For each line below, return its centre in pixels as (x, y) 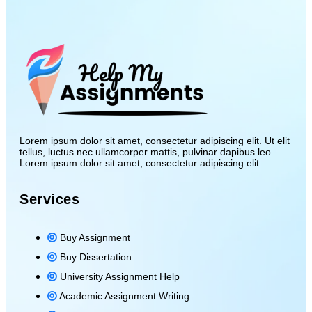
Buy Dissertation (96, 257)
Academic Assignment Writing (124, 296)
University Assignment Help (120, 276)
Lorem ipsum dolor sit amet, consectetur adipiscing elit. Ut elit (155, 140)
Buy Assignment (95, 237)
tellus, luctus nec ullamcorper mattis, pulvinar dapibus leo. (147, 151)
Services (49, 199)
